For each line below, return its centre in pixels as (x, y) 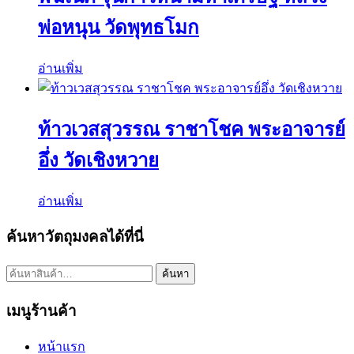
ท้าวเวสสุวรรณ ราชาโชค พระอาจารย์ (192, 129)
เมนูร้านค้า (41, 311)
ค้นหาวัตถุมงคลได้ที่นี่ (75, 237)
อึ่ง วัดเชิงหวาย (98, 160)
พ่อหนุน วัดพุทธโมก (119, 27)
